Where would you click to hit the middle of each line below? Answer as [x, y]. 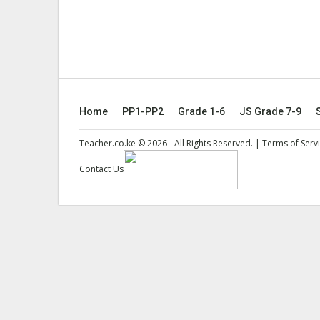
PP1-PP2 [143, 112]
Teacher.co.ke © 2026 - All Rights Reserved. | [171, 144]
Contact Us [101, 169]
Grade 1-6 [201, 112]
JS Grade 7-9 [270, 112]
